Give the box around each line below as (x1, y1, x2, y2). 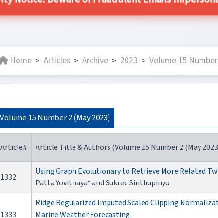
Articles (43, 54, 71, 67)
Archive (82, 54, 109, 67)
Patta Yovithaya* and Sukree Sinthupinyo (36, 178, 170, 189)
